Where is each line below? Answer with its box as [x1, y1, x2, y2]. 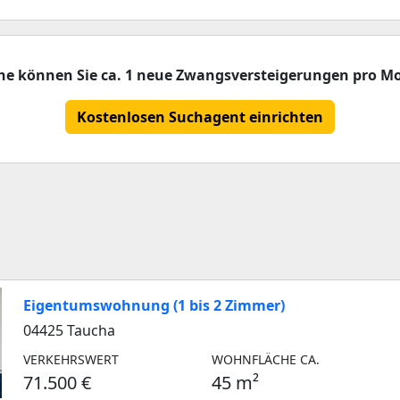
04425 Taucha [23, 321, 115, 340]
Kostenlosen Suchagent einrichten [77, 107, 323, 127]
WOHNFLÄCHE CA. [212, 351, 321, 368]
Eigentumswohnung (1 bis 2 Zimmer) [23, 296, 285, 315]
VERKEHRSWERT [23, 351, 119, 368]
